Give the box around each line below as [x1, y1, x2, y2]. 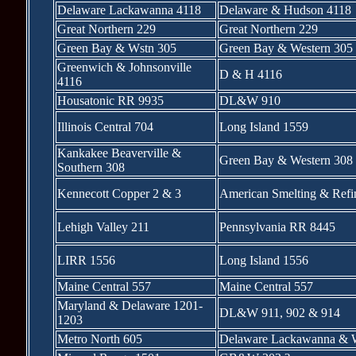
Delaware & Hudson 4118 [219, 3, 351, 17]
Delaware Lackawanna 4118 [56, 3, 201, 17]
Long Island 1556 [219, 253, 308, 267]
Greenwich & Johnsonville [56, 60, 192, 74]
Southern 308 [56, 161, 125, 174]
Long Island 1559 [219, 120, 308, 133]
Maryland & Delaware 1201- [56, 299, 203, 312]
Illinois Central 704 [56, 120, 153, 133]
